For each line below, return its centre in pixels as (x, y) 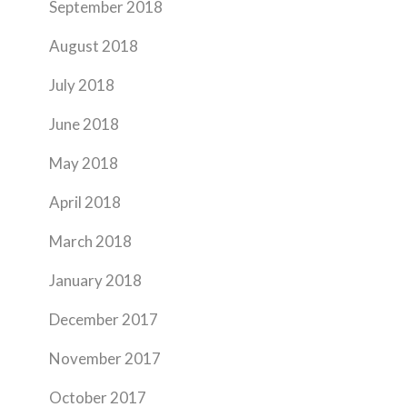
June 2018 (84, 124)
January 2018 (95, 280)
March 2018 (90, 241)
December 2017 (104, 319)
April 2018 (85, 202)
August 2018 (94, 46)
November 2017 (105, 358)
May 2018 (84, 163)
